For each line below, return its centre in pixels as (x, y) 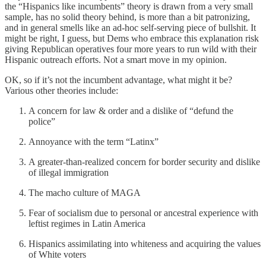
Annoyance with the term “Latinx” (94, 141)
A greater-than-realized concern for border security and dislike (144, 161)
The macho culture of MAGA (85, 192)
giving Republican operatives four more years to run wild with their (131, 49)
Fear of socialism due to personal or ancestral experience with (143, 213)
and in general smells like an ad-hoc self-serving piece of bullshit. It (130, 27)
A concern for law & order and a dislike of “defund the (131, 110)
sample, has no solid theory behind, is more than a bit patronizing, (127, 17)
